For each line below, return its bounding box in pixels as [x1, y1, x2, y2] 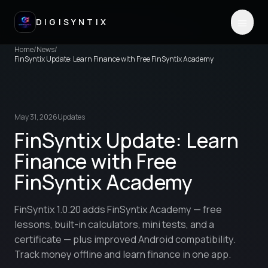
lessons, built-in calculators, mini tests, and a [14, 218, 214, 231]
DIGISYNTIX [36, 16, 108, 28]
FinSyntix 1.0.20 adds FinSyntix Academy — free [14, 203, 222, 216]
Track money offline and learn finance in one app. [14, 248, 231, 261]
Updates [57, 112, 85, 122]
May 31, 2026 [14, 112, 57, 122]
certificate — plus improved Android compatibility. [14, 233, 236, 246]
